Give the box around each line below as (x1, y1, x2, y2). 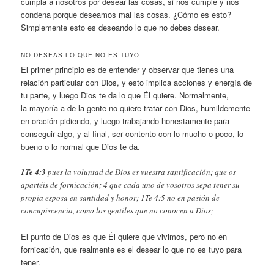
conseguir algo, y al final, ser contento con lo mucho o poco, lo (21, 127, 244, 139)
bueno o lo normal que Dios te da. (21, 140, 141, 152)
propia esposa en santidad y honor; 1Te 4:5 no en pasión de (21, 191, 220, 203)
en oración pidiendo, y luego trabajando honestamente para (21, 114, 230, 127)
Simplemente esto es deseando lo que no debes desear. (21, 21, 220, 34)
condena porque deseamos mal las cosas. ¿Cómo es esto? (21, 9, 232, 21)
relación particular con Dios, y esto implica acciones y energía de (21, 76, 253, 88)
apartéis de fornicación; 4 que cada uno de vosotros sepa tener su (21, 179, 240, 190)
